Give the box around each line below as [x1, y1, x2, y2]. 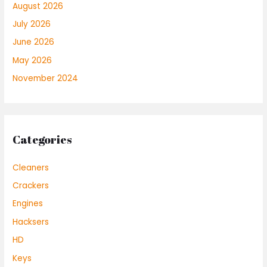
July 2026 [13, 18, 51, 30]
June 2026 [13, 36, 55, 48]
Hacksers [13, 216, 49, 228]
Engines [13, 198, 44, 210]
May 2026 [13, 54, 52, 66]
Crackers [13, 179, 49, 191]
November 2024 [13, 73, 79, 85]
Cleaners [13, 162, 49, 173]
